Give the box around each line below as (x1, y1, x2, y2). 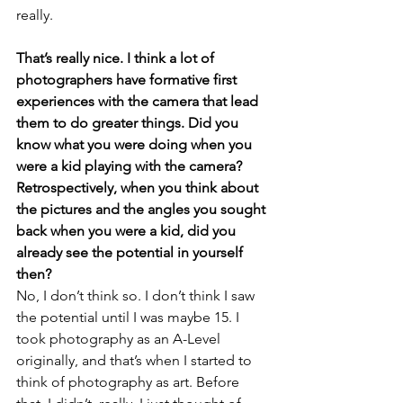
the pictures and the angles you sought (16, 201, 269, 218)
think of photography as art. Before (16, 373, 243, 390)
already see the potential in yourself (16, 244, 246, 261)
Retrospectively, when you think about (16, 179, 262, 196)
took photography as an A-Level (16, 330, 224, 347)
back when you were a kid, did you (16, 222, 239, 239)
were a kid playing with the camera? (16, 157, 246, 175)
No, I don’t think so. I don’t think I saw (16, 287, 258, 304)
